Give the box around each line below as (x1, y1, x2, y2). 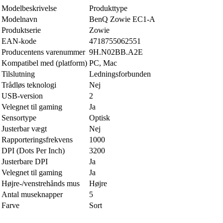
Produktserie (1, 26, 41, 35)
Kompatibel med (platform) (1, 59, 87, 68)
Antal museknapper (1, 190, 63, 199)
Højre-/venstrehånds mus (1, 179, 80, 188)
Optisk (89, 113, 110, 122)
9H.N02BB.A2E (89, 48, 143, 57)
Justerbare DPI (1, 157, 48, 166)
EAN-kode (1, 37, 36, 46)
